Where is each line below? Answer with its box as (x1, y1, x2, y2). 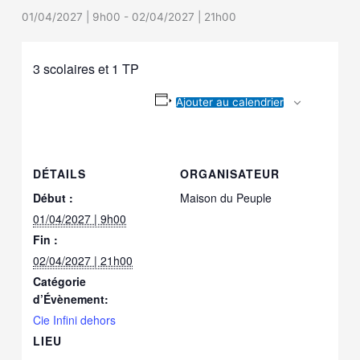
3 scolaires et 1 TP (33, 59, 140, 78)
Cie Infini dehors (33, 311, 117, 328)
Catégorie (33, 272, 87, 289)
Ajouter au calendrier (175, 95, 284, 108)
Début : (33, 189, 74, 206)
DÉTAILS (33, 165, 87, 182)
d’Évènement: (33, 290, 109, 307)
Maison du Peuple (180, 189, 272, 206)
